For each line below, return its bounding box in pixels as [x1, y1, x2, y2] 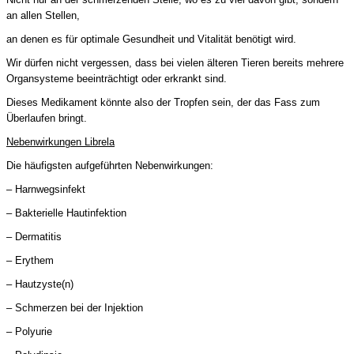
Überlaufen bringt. [6, 111, 87, 124]
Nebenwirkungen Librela [6, 135, 115, 148]
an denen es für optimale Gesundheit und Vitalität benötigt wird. [6, 32, 296, 45]
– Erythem [6, 254, 54, 266]
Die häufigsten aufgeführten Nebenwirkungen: [6, 159, 213, 171]
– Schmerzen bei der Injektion [6, 301, 143, 314]
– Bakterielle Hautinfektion [6, 206, 126, 219]
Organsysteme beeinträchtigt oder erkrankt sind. [6, 72, 227, 85]
